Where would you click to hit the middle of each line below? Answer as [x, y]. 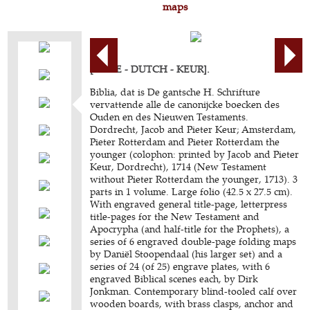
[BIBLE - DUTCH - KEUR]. [150, 69]
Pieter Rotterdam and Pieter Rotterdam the [185, 142]
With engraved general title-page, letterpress [189, 204]
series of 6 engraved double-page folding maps [193, 241]
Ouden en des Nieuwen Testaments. [170, 117]
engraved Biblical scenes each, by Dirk [174, 279]
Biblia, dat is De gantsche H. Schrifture [175, 92]
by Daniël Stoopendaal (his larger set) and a [186, 254]
